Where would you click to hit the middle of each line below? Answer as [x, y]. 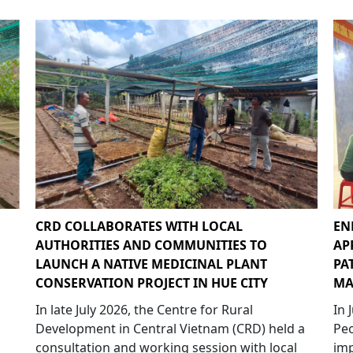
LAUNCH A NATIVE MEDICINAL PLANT [151, 264]
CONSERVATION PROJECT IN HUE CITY [151, 282]
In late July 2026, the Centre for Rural [144, 309]
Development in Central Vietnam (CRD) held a [170, 328]
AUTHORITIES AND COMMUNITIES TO [151, 245]
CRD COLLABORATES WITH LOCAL [139, 226]
